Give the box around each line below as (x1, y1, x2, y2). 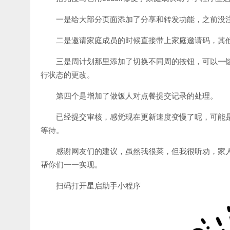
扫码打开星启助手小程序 (56, 180, 141, 191)
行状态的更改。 (41, 69, 94, 80)
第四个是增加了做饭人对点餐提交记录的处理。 (56, 90, 218, 101)
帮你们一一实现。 (41, 159, 102, 170)
